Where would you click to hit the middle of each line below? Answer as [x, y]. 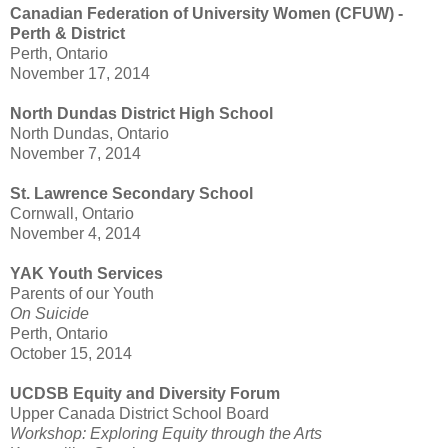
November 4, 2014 [75, 234]
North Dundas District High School [141, 114]
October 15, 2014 [71, 354]
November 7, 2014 [75, 154]
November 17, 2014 [80, 74]
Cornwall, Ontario [72, 214]
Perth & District [67, 34]
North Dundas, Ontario [89, 134]
